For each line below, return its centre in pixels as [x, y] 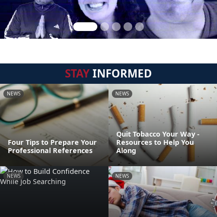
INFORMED [121, 73]
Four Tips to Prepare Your [52, 142]
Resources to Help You [155, 142]
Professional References [50, 150]
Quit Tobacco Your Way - [158, 134]
